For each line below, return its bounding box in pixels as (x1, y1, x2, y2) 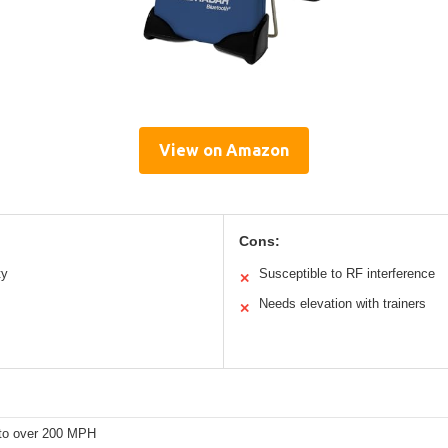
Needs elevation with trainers (259, 295, 426, 311)
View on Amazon (159, 140, 289, 159)
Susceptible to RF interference (259, 265, 435, 281)
